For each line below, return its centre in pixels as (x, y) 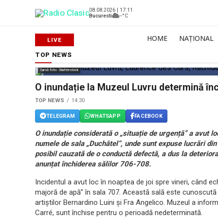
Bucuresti (100, 16)
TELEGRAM (61, 116)
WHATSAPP (105, 116)
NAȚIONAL (196, 38)
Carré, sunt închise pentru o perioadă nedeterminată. (119, 213)
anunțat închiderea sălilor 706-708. (93, 164)
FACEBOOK (148, 116)
